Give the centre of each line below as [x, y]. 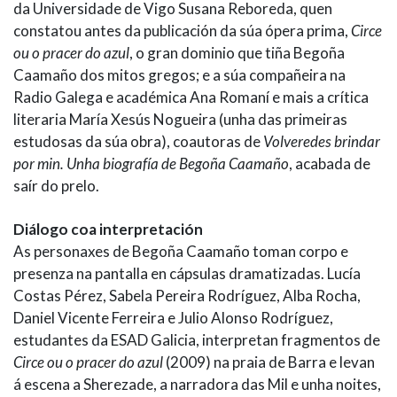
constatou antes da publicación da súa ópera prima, [182, 31]
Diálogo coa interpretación [109, 230]
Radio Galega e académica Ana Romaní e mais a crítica [191, 97]
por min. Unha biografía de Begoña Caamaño [151, 164]
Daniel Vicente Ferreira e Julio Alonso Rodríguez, [173, 318]
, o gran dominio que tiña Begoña [237, 53]
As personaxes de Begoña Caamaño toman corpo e [181, 252]
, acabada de [330, 164]
